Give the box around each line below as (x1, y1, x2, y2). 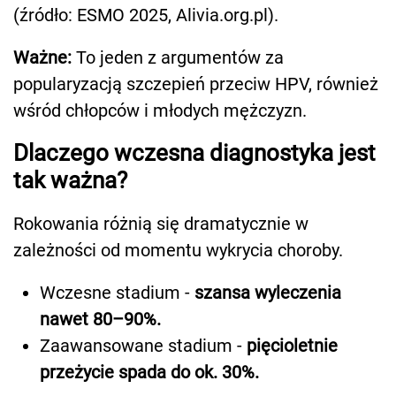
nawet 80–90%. (40, 308, 161, 331)
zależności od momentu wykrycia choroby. (13, 240, 343, 262)
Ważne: (13, 47, 72, 69)
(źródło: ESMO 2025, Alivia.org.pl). (13, 4, 278, 27)
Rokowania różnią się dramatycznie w (13, 213, 308, 235)
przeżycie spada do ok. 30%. (40, 362, 259, 384)
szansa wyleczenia (190, 282, 341, 304)
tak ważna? (13, 167, 127, 194)
